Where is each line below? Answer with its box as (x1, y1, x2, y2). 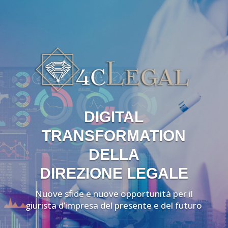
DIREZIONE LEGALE (39, 164, 188, 182)
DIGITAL (84, 108, 144, 125)
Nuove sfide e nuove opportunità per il (35, 187, 193, 199)
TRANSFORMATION (42, 127, 186, 144)
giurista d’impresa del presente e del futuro (25, 199, 203, 211)
